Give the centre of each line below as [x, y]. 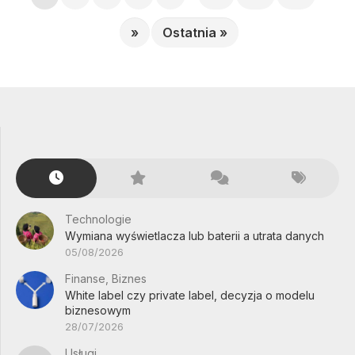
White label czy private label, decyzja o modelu [190, 295]
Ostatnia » [195, 32]
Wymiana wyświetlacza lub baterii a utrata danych [195, 236]
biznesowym [98, 310]
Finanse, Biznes [106, 279]
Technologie [98, 219]
